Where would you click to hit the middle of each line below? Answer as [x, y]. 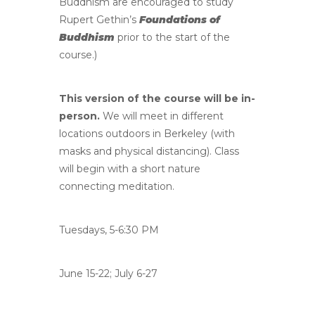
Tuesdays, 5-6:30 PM [109, 230]
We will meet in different [162, 116]
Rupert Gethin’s [99, 20]
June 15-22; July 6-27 [108, 274]
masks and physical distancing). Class [149, 152]
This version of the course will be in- [157, 99]
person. [79, 116]
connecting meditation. [117, 187]
